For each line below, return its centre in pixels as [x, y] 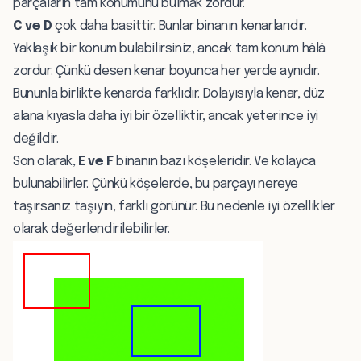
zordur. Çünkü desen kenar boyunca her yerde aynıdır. [166, 71]
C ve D [33, 26]
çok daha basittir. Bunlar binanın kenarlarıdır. [179, 26]
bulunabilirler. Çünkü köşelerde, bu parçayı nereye [156, 184]
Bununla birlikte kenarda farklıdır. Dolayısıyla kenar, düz [169, 93]
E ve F [96, 161]
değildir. [36, 139]
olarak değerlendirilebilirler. [91, 229]
